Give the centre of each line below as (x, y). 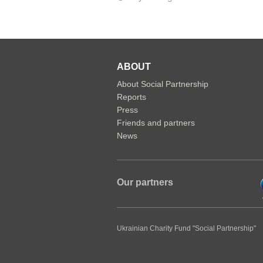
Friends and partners (156, 123)
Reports (131, 97)
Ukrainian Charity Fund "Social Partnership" (186, 228)
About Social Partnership (162, 84)
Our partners (145, 183)
